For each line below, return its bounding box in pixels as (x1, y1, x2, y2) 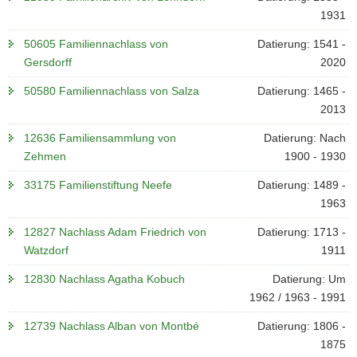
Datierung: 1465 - (257, 84, 346, 97)
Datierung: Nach (263, 131, 346, 144)
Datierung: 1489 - (257, 178, 346, 191)
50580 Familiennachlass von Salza (24, 84, 199, 97)
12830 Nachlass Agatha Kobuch (24, 273, 185, 285)
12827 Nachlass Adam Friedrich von (24, 226, 206, 238)
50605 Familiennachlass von (24, 37, 168, 50)
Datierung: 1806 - (257, 320, 346, 332)
